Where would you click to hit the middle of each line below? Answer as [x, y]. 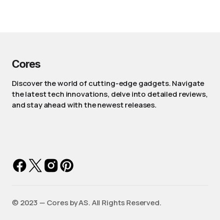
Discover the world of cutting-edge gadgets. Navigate [108, 83]
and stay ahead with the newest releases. [84, 105]
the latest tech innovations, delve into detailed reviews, [110, 94]
